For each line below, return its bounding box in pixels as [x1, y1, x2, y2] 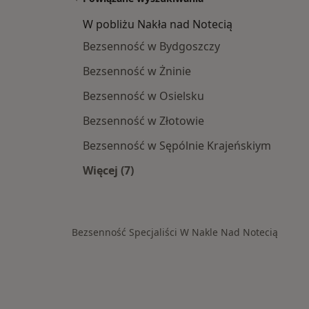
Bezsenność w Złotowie [83, 113, 204, 129]
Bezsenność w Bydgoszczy [83, 39, 220, 54]
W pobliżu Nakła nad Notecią [83, 17, 232, 32]
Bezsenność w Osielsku [83, 88, 204, 104]
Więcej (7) [83, 163, 134, 179]
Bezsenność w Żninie [83, 63, 191, 79]
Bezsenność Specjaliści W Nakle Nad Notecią [72, 226, 278, 239]
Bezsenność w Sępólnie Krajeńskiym [83, 138, 271, 154]
